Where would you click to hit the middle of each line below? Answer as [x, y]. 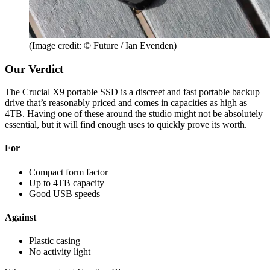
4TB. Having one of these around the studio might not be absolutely [134, 114]
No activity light [60, 252]
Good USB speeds [64, 193]
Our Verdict [34, 69]
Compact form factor [68, 172]
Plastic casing [55, 241]
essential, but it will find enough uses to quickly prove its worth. [126, 125]
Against [20, 218]
